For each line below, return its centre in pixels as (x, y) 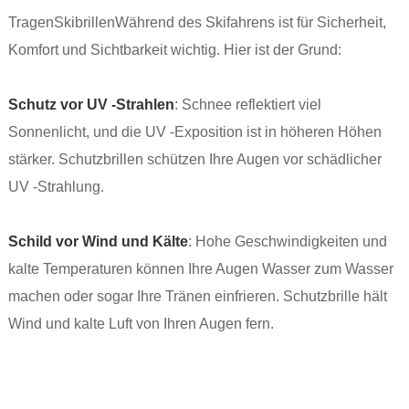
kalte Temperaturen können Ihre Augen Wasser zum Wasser (200, 269)
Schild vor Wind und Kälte (98, 242)
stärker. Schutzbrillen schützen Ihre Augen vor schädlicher (194, 160)
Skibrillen (84, 23)
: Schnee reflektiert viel (247, 105)
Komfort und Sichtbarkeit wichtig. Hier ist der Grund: (174, 50)
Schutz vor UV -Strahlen (91, 105)
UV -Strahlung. (56, 187)
